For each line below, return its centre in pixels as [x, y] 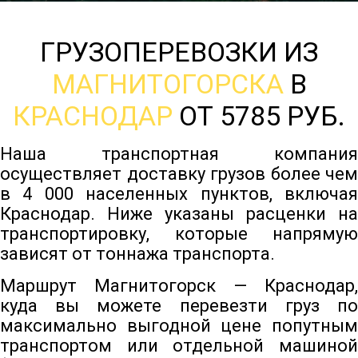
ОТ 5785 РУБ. [259, 116]
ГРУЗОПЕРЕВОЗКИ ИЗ [179, 52]
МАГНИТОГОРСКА [167, 84]
